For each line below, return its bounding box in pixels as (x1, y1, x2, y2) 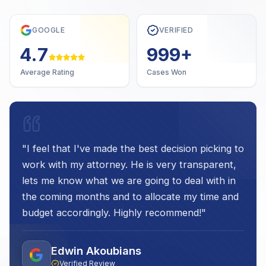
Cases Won (147, 67, 187, 77)
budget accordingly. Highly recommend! (21, 206, 201, 218)
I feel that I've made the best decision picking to (26, 142, 244, 154)
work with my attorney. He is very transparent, (21, 158, 236, 170)
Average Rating (20, 67, 74, 77)
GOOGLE (32, 26, 65, 35)
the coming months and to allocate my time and (21, 190, 239, 202)
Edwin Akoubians (50, 243, 141, 257)
